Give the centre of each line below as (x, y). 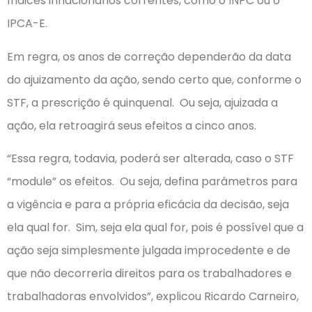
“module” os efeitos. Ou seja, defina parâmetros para (152, 182)
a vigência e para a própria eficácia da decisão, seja (148, 205)
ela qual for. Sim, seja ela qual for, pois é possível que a (155, 228)
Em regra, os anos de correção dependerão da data (149, 56)
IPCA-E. (27, 24)
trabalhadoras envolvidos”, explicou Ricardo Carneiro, (153, 297)
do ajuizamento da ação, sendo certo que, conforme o (154, 79)
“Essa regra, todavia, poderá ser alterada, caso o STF (150, 159)
